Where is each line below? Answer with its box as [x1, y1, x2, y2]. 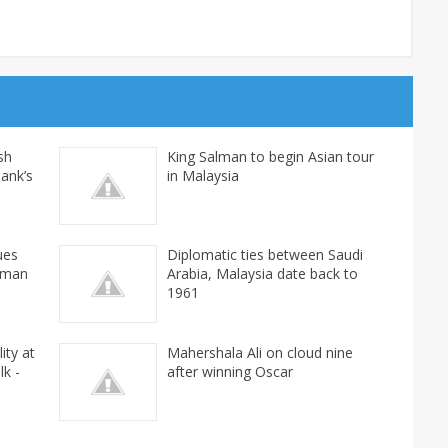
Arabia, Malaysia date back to [167, 264, 358, 284]
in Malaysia [167, 166, 239, 186]
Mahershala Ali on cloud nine [167, 343, 353, 363]
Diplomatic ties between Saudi [167, 245, 363, 265]
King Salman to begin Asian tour [167, 147, 374, 167]
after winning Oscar [167, 362, 293, 382]
